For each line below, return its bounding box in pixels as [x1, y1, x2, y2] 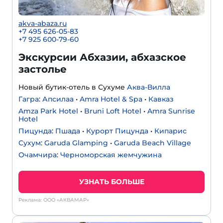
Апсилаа [42, 95, 74, 104]
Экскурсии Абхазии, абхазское [18, 51, 186, 64]
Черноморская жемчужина [60, 150, 162, 160]
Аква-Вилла [127, 83, 170, 92]
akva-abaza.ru [18, 19, 67, 28]
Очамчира [18, 150, 57, 160]
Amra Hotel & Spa [80, 95, 142, 104]
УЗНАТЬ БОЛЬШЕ [79, 177, 144, 187]
